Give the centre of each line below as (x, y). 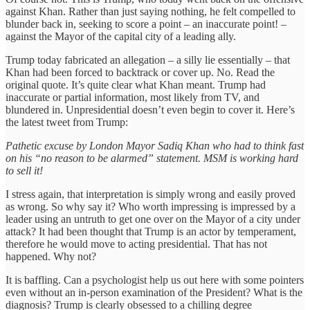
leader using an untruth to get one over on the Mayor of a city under (153, 219)
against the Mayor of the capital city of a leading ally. (121, 36)
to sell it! (24, 170)
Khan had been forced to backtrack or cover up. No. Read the (140, 72)
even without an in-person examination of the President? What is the (154, 292)
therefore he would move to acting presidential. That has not (136, 244)
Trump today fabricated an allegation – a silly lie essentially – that (148, 60)
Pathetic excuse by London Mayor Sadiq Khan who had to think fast (155, 145)
